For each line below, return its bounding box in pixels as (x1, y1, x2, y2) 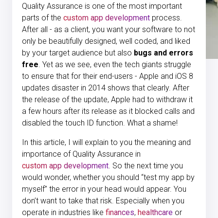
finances (106, 208, 134, 217)
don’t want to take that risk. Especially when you (22, 196, 184, 205)
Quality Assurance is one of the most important (22, 1, 182, 11)
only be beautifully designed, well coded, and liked (22, 36, 190, 46)
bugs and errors (134, 48, 193, 57)
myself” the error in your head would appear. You (22, 184, 186, 194)
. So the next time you (109, 161, 183, 170)
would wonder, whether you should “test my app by (22, 173, 195, 182)
